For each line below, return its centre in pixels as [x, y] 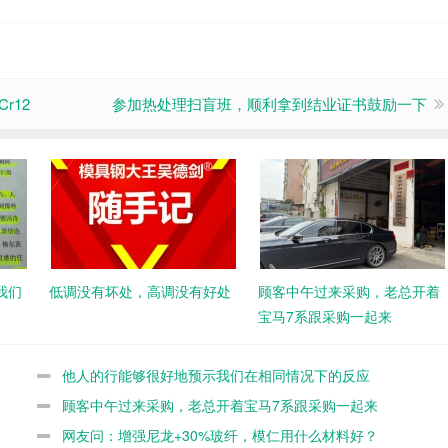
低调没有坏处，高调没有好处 [140, 291]
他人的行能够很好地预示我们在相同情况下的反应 [215, 375]
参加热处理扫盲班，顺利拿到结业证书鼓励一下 [269, 103]
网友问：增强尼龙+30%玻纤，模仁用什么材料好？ [219, 435]
